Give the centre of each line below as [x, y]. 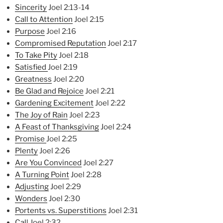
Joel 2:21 [99, 91]
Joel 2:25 [62, 139]
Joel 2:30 [64, 199]
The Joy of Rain [41, 115]
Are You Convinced [48, 163]
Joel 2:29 [65, 187]
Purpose [30, 32]
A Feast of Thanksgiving [57, 127]
